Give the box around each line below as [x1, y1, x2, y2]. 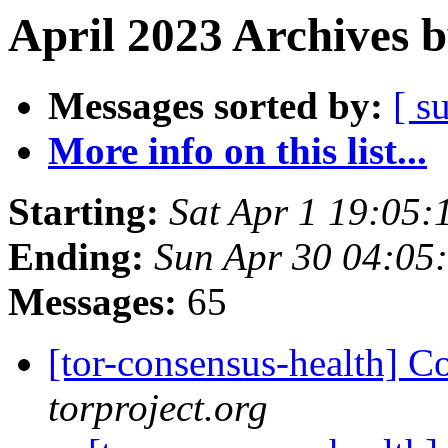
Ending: [8, 235, 144, 279]
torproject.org [48, 386, 268, 430]
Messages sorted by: [48, 84, 383, 128]
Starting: [8, 190, 159, 234]
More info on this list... [48, 129, 427, 173]
